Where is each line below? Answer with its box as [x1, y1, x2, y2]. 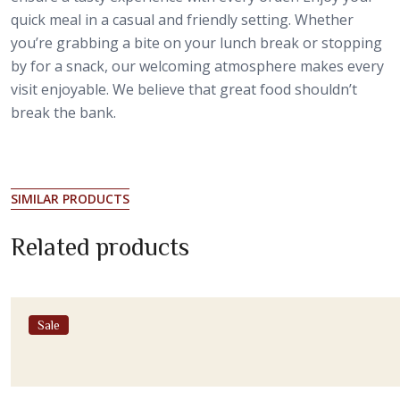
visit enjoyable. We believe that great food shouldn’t [11, 79, 357, 100]
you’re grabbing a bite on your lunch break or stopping [11, 33, 382, 54]
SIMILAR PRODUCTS [11, 190, 129, 208]
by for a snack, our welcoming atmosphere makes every [11, 56, 384, 77]
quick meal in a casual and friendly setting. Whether [11, 10, 354, 30]
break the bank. [11, 103, 116, 123]
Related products [11, 233, 189, 259]
